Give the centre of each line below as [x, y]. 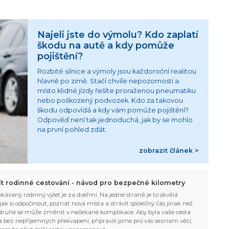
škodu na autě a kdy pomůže [106, 45]
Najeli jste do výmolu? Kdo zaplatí [118, 34]
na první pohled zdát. [72, 130]
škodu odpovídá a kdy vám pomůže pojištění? [113, 110]
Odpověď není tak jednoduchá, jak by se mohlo [115, 120]
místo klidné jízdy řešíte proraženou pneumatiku [117, 91]
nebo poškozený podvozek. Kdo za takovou [110, 101]
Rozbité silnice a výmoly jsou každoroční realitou [117, 72]
